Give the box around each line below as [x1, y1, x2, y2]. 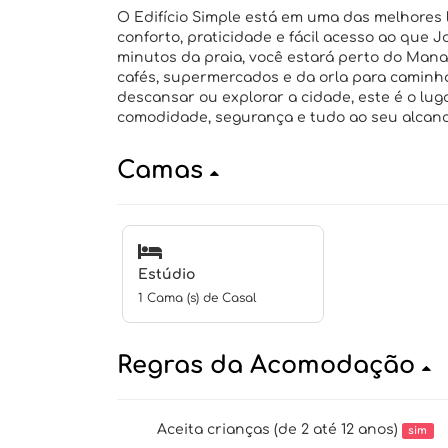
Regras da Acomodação [117, 352, 422, 379]
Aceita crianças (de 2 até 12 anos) [157, 422, 402, 437]
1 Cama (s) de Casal [138, 291, 256, 305]
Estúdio [138, 267, 195, 282]
